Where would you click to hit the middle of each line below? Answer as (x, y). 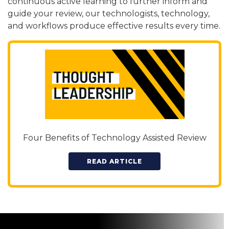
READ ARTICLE (114, 162)
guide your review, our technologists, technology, (109, 14)
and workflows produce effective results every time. (114, 26)
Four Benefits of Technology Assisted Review (114, 138)
